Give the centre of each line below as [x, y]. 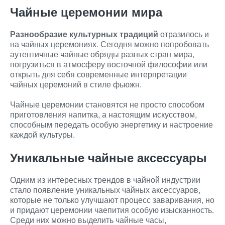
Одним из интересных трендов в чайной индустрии [105, 180]
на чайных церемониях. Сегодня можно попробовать [109, 44]
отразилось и [184, 34]
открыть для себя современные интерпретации [98, 74]
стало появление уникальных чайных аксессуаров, [105, 190]
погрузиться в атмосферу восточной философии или [109, 64]
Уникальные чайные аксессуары [108, 157]
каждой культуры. [42, 134]
